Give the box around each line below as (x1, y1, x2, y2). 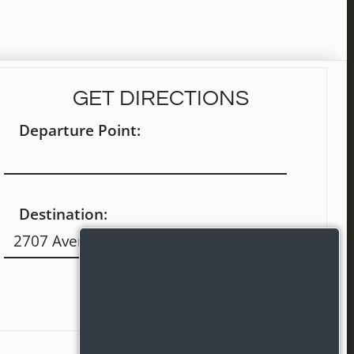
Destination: (19, 203, 108, 224)
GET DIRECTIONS (73, 87, 249, 110)
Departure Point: (19, 119, 141, 141)
